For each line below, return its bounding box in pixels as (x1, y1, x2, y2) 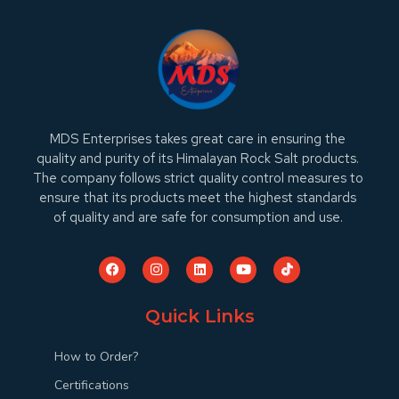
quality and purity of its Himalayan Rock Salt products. (37, 150, 360, 168)
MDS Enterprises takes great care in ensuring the (50, 130, 346, 149)
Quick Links (144, 305, 255, 327)
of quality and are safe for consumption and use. (53, 208, 343, 227)
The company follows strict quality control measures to (32, 169, 363, 188)
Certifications (54, 376, 130, 394)
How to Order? (54, 347, 139, 365)
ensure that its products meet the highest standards (39, 189, 357, 208)
